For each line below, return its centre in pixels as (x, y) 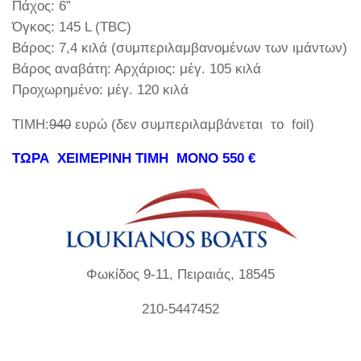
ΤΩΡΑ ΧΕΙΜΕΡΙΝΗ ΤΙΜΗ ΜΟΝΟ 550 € (134, 159)
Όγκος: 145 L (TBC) (72, 27)
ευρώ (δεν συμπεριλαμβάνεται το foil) (193, 124)
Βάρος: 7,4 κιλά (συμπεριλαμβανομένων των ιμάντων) (180, 48)
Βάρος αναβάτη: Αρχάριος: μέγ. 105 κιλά (137, 68)
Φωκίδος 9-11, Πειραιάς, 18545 (180, 275)
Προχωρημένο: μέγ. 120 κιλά (100, 89)
